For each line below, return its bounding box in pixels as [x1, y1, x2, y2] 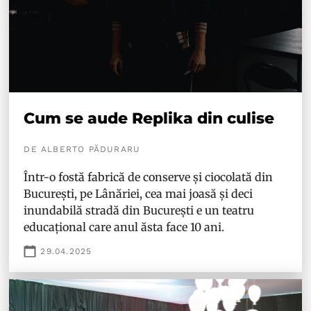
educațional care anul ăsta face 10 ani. [24, 219, 228, 234]
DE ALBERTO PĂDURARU [24, 144, 141, 154]
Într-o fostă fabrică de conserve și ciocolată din [24, 169, 274, 184]
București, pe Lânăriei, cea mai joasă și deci [24, 186, 253, 201]
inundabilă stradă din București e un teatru [24, 203, 255, 217]
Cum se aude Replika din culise [24, 108, 275, 128]
